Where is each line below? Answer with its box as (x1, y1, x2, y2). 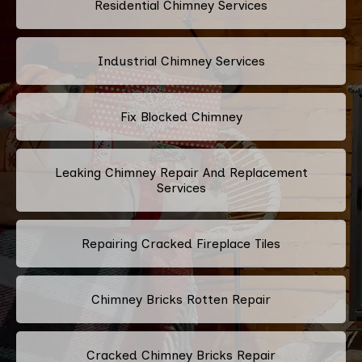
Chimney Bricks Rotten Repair (91, 291, 271, 307)
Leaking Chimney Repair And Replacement (54, 164, 308, 180)
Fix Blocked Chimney (120, 108, 242, 124)
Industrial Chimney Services (97, 53, 265, 69)
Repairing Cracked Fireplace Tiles (82, 235, 280, 251)
